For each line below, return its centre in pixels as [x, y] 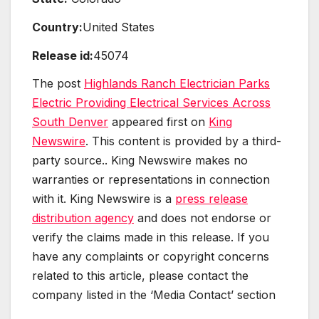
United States [119, 27]
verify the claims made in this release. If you [151, 237]
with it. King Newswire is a [104, 199]
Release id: [63, 55]
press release [211, 199]
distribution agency [83, 218]
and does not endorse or [203, 218]
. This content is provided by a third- [183, 141]
